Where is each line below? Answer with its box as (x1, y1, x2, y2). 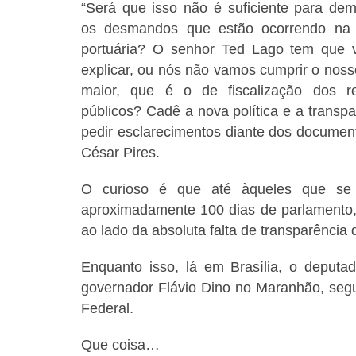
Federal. (81, 300, 133, 317)
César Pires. (81, 145, 160, 161)
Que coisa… (81, 337, 160, 354)
